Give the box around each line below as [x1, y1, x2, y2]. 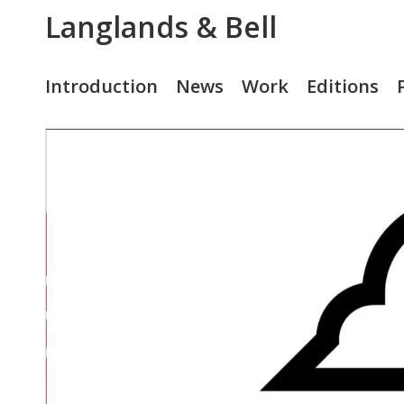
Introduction [45, 74, 158, 98]
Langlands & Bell [45, 7, 277, 46]
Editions [307, 74, 379, 98]
